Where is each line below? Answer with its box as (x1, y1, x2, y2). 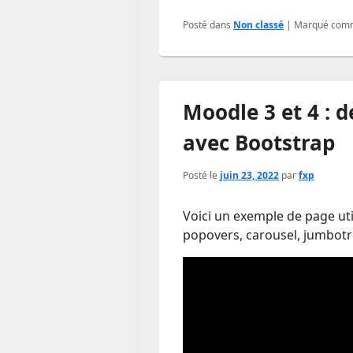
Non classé (233, 18, 284, 32)
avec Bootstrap (183, 128, 335, 157)
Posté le (183, 169, 220, 182)
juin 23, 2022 (220, 169, 279, 182)
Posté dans (183, 18, 231, 32)
